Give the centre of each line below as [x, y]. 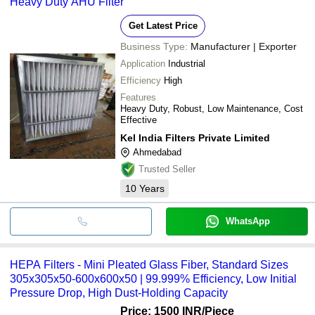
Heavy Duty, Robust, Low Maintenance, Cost [212, 108]
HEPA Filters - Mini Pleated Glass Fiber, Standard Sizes [149, 264]
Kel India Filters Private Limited [195, 137]
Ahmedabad [157, 152]
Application [143, 63]
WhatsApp [247, 221]
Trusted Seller [167, 169]
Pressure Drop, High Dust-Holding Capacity [119, 292]
